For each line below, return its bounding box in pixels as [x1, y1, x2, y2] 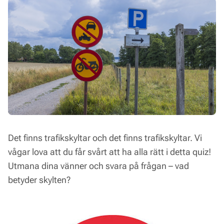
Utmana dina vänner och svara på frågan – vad [8, 160, 189, 171]
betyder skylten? [8, 174, 70, 185]
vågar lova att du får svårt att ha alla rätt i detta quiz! [8, 146, 211, 157]
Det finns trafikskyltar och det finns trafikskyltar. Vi [8, 132, 202, 143]
